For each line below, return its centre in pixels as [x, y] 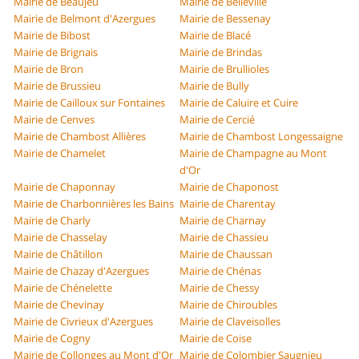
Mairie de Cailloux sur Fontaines [90, 103]
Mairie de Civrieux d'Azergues [84, 322]
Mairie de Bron [49, 69]
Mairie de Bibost [52, 36]
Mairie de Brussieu [58, 86]
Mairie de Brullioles [224, 69]
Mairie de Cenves [54, 120]
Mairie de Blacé [215, 36]
